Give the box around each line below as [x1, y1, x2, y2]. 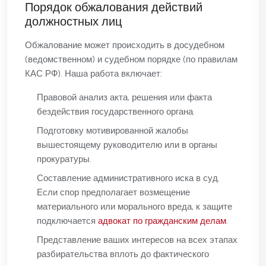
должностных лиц [25, 14, 122, 29]
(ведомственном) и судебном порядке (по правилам [25, 54, 237, 65]
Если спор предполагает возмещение [37, 187, 190, 198]
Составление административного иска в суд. [37, 173, 220, 184]
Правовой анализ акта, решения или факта [37, 92, 212, 103]
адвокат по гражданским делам [98, 216, 226, 227]
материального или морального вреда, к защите [37, 201, 232, 213]
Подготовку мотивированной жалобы [37, 125, 188, 137]
